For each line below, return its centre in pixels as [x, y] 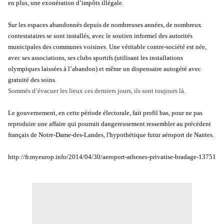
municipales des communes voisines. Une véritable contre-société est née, [107, 47]
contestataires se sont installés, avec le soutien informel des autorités [100, 36]
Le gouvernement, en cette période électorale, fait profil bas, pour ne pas [105, 113]
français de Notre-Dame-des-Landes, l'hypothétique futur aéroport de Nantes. [111, 135]
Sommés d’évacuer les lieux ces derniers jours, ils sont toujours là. [97, 91]
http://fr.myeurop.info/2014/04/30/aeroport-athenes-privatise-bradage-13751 [112, 157]
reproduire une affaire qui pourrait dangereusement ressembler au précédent [109, 124]
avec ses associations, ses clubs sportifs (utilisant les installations [95, 58]
